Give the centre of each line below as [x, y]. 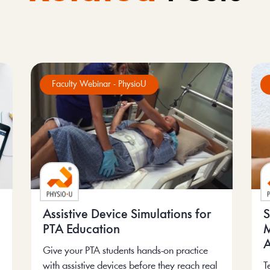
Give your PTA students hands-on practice [125, 251]
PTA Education [81, 230]
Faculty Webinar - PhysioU [99, 85]
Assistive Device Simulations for [127, 215]
